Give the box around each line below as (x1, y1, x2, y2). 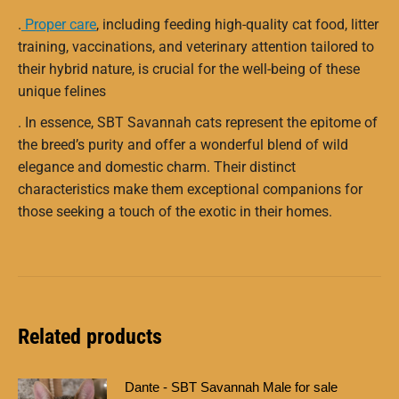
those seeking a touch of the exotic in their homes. (18, 202, 332, 220)
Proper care (21, 15, 96, 33)
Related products (18, 323, 162, 349)
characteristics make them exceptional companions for (18, 180, 362, 198)
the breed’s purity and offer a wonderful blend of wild (18, 135, 348, 153)
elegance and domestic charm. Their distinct (18, 158, 296, 175)
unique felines (18, 82, 106, 100)
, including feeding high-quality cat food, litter (96, 15, 379, 33)
